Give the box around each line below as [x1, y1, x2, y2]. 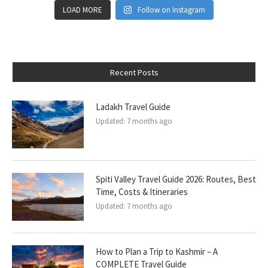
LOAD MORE [62, 4, 102, 15]
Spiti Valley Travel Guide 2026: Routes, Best [96, 173, 256, 185]
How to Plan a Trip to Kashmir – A [96, 245, 218, 257]
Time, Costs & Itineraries [96, 185, 188, 197]
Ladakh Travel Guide [96, 100, 170, 112]
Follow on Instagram [138, 4, 206, 15]
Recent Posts [109, 66, 159, 78]
